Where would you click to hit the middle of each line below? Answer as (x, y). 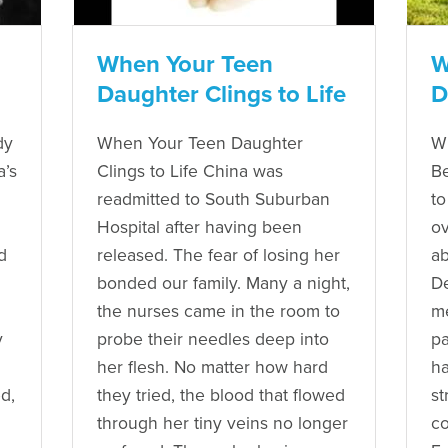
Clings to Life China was (190, 171)
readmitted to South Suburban (214, 199)
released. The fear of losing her (219, 255)
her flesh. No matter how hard (213, 367)
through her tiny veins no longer (223, 423)
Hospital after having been (200, 227)
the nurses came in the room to (219, 311)
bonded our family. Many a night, (224, 283)
